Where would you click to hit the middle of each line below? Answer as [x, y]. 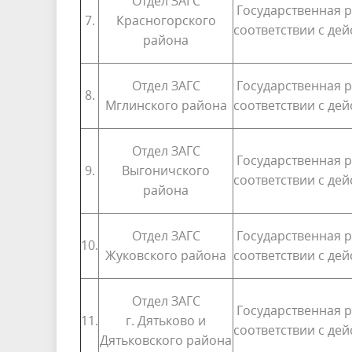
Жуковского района [166, 255]
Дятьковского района [166, 340]
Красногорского [166, 20]
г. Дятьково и [166, 320]
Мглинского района [166, 105]
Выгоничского [166, 170]
